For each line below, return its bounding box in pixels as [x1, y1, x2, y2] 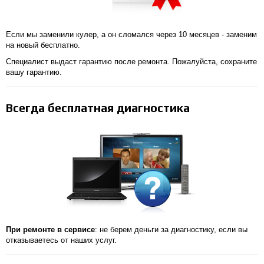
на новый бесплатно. [6, 41, 80, 49]
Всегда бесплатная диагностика [6, 101, 190, 114]
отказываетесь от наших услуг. [6, 236, 117, 245]
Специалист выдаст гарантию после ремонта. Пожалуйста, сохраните [6, 57, 257, 66]
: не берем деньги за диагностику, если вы [95, 225, 247, 234]
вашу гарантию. [6, 68, 62, 77]
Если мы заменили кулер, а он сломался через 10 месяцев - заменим [6, 30, 257, 39]
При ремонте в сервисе [6, 225, 95, 234]
